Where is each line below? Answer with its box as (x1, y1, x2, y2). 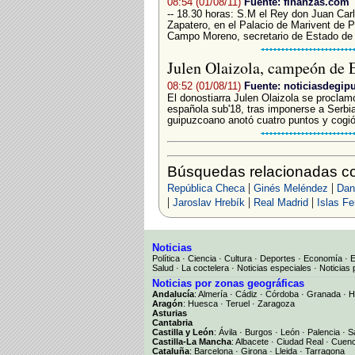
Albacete (235, 336, 269, 346)
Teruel (226, 298, 250, 308)
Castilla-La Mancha (152, 336, 231, 346)
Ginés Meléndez (253, 182, 328, 194)
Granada (307, 288, 341, 299)
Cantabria (152, 317, 193, 327)
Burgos (245, 326, 273, 337)
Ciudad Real (277, 336, 323, 346)
